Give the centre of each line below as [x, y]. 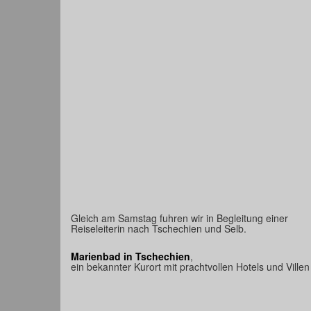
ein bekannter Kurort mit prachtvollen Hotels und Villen [190, 266]
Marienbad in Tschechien [131, 256]
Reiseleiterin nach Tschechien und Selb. [159, 228]
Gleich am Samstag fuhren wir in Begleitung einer [179, 218]
